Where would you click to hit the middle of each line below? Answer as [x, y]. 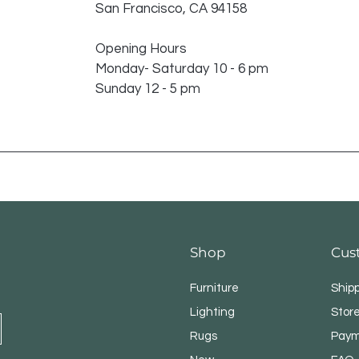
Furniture [215, 288]
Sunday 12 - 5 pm [147, 89]
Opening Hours [142, 49]
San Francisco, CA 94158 [171, 9]
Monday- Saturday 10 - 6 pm [182, 69]
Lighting [213, 313]
